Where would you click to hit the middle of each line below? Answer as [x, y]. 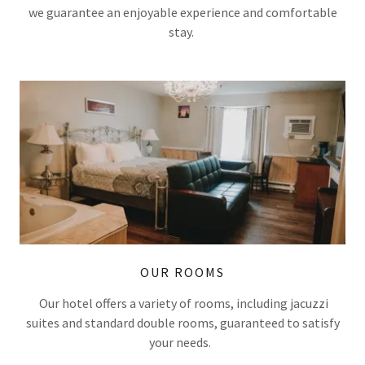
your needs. [182, 342]
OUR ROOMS [182, 272]
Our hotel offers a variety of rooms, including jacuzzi [182, 303]
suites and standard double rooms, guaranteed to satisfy [182, 322]
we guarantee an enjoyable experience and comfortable [182, 13]
